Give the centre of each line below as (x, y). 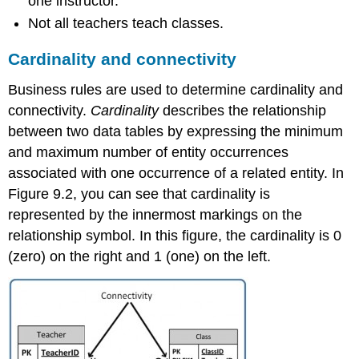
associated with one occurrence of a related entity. (170, 173)
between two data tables (86, 132)
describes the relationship (245, 111)
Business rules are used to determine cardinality (164, 90)
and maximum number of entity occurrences (149, 153)
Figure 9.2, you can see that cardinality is (139, 194)
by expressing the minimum (254, 132)
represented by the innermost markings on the (155, 215)
